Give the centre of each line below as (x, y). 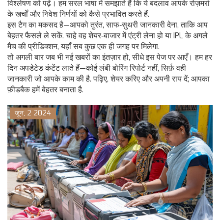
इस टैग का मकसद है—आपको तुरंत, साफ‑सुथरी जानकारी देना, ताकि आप (108, 25)
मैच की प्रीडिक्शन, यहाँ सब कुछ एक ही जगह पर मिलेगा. (83, 47)
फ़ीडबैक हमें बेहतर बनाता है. (45, 90)
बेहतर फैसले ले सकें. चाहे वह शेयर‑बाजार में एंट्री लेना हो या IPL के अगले (108, 36)
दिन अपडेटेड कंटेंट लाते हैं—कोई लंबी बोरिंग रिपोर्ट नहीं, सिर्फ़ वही (97, 68)
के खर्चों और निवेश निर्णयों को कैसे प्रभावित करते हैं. (78, 14)
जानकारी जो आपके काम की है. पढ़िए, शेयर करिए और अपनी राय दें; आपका (109, 79)
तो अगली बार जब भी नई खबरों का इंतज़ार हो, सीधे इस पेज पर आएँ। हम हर (110, 57)
